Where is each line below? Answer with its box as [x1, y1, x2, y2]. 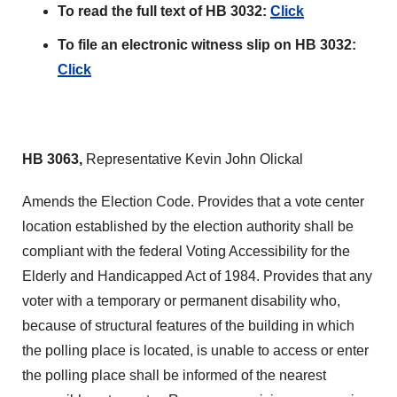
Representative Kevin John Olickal [86, 152, 303, 167]
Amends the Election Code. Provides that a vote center [22, 194, 364, 209]
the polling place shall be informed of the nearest [22, 368, 326, 383]
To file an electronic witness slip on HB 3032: [58, 37, 356, 52]
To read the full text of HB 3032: [58, 4, 270, 19]
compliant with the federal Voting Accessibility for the [22, 244, 350, 259]
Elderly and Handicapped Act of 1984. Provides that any [22, 269, 372, 284]
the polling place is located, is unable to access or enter [22, 343, 369, 358]
